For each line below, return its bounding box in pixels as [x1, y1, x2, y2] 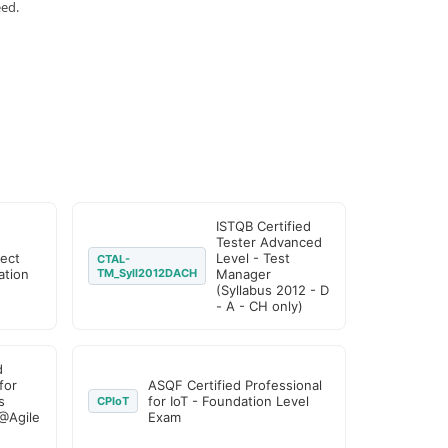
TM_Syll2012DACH [97, 266, 198, 280]
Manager [216, 266, 272, 282]
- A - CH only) [216, 298, 304, 314]
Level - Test [216, 250, 291, 266]
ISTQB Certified [216, 218, 312, 234]
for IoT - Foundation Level [148, 393, 310, 409]
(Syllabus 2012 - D [216, 282, 330, 298]
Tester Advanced [216, 234, 323, 250]
